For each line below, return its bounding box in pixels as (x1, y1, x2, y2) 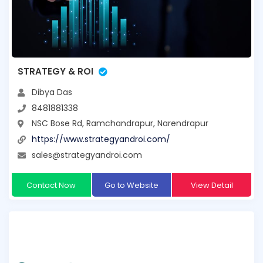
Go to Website (104, 179, 159, 191)
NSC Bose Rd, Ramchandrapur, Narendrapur (32, 117, 208, 130)
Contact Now (26, 179, 76, 191)
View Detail (190, 179, 233, 191)
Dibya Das (32, 86, 72, 99)
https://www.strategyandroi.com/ (32, 133, 170, 146)
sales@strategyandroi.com (32, 149, 142, 161)
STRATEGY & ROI (18, 65, 93, 78)
